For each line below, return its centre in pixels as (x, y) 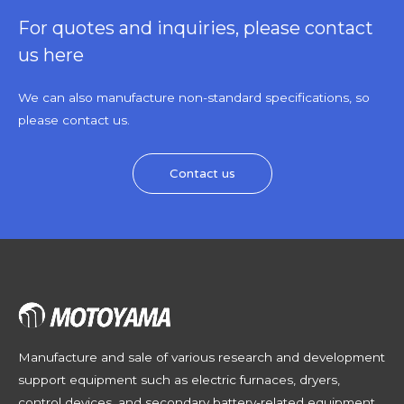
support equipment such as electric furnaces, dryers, (179, 380)
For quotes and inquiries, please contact (196, 28)
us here (51, 55)
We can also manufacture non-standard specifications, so (194, 98)
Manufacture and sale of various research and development (202, 358)
